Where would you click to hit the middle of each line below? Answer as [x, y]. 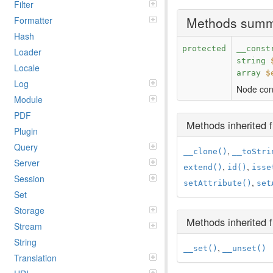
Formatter [33, 20]
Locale [27, 67]
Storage [29, 210]
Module [28, 99]
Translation [35, 257]
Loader [28, 51]
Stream [28, 226]
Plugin [26, 131]
